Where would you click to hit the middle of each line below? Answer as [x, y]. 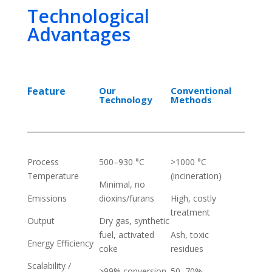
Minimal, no [122, 184]
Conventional [201, 90]
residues [187, 248]
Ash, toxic [190, 234]
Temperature [53, 175]
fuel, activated [127, 234]
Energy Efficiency [60, 243]
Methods [192, 99]
